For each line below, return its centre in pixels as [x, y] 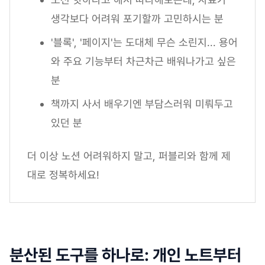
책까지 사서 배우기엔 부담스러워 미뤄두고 [142, 104]
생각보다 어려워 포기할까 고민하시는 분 [137, 18]
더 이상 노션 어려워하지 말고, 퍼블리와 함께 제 [129, 156]
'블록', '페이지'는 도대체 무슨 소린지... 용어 [144, 42]
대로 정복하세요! [63, 174]
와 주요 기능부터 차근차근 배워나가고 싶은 [143, 61]
